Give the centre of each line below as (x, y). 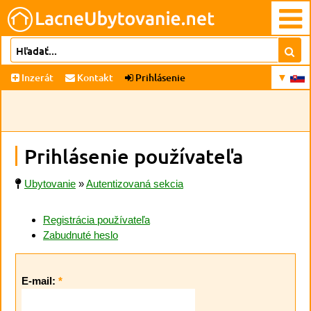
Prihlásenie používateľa (134, 156)
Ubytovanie (50, 184)
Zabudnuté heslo (81, 235)
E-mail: (40, 280)
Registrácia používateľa (96, 220)
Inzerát (37, 77)
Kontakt (94, 77)
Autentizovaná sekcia (135, 184)
